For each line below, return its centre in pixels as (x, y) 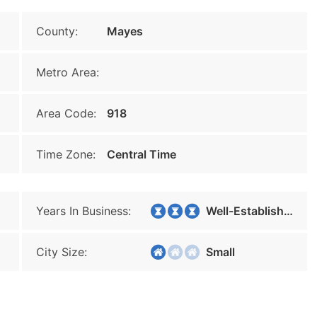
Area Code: (66, 113)
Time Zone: (66, 154)
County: (57, 31)
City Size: (62, 252)
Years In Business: (83, 211)
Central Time (142, 154)
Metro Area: (68, 72)
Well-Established (241, 211)
